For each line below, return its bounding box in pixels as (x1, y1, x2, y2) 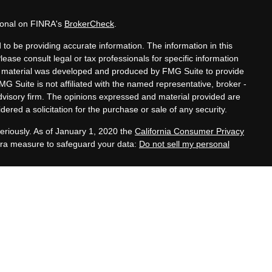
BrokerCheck (64, 19, 114, 29)
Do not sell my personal (138, 139, 229, 149)
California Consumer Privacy (134, 126, 244, 137)
